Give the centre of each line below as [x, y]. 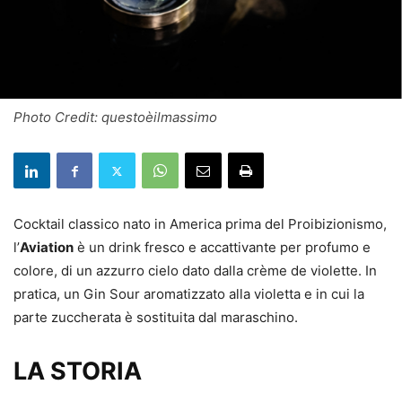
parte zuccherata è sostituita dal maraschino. [156, 318]
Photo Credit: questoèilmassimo [115, 118]
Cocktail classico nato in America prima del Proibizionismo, [200, 224]
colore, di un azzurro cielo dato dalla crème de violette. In [195, 271]
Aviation [47, 248]
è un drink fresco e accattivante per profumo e [222, 248]
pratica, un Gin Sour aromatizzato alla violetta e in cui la [189, 294]
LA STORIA [78, 371]
